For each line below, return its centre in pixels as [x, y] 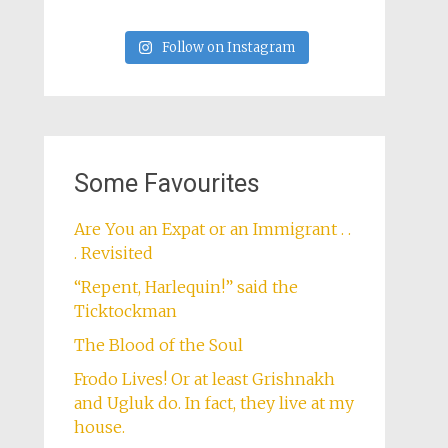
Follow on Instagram [229, 48]
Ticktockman [130, 311]
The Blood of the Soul [158, 345]
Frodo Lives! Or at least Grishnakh [204, 379]
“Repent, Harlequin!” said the [185, 287]
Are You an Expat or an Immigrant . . [212, 229]
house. [99, 427]
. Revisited [113, 253]
